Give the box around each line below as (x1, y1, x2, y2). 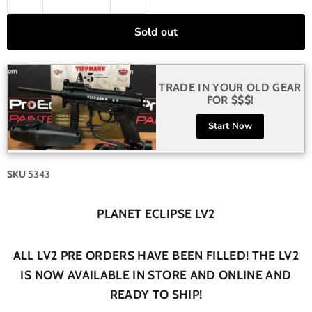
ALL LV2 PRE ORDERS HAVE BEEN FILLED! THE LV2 (13, 247, 299, 263)
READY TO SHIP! (109, 286, 203, 302)
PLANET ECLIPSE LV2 (97, 205, 215, 221)
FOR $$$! (206, 93, 254, 107)
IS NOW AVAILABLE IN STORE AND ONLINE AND (20, 267, 292, 282)
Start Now (208, 119, 252, 132)
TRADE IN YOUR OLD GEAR (159, 80, 302, 94)
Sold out (134, 24, 178, 40)
